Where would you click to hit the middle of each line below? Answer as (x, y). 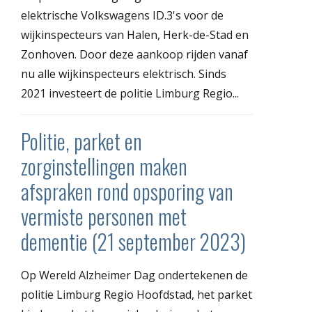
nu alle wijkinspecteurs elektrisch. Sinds (124, 73)
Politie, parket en (81, 141)
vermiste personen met (104, 216)
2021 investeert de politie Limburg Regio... (130, 93)
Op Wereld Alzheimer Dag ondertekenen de (134, 275)
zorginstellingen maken (104, 166)
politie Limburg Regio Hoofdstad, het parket (136, 294)
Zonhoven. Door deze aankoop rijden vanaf (134, 54)
